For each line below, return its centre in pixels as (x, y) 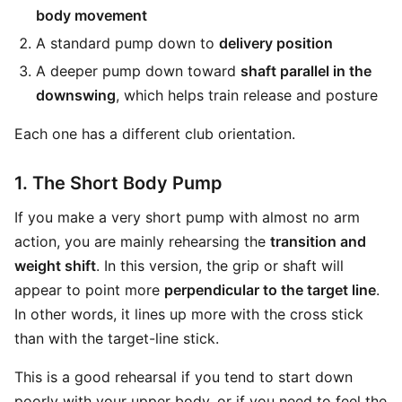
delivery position (276, 43)
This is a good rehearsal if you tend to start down (184, 377)
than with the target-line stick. (117, 338)
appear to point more (89, 290)
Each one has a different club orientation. (155, 134)
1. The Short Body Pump (118, 183)
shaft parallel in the (306, 71)
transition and (318, 241)
